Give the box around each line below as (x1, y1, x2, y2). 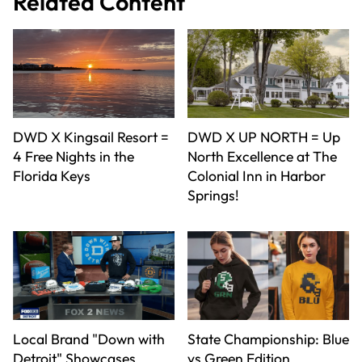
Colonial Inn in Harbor (187, 166, 326, 186)
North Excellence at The (187, 147, 337, 166)
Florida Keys (13, 166, 90, 186)
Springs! (187, 186, 239, 205)
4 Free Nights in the (13, 147, 134, 166)
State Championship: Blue (187, 330, 349, 349)
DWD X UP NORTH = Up (187, 128, 340, 147)
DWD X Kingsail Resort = (13, 128, 169, 147)
